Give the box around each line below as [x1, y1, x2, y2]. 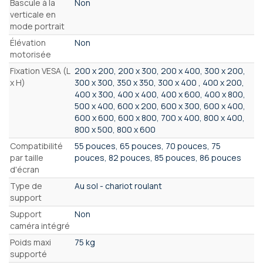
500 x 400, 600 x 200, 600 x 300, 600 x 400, [75, 100, 245, 112]
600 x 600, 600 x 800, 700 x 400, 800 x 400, [75, 112, 245, 124]
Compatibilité [10, 140, 63, 152]
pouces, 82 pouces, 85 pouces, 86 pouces [75, 152, 241, 164]
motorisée [10, 49, 51, 60]
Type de [10, 180, 42, 192]
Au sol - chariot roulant [75, 180, 162, 192]
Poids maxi [10, 237, 51, 248]
